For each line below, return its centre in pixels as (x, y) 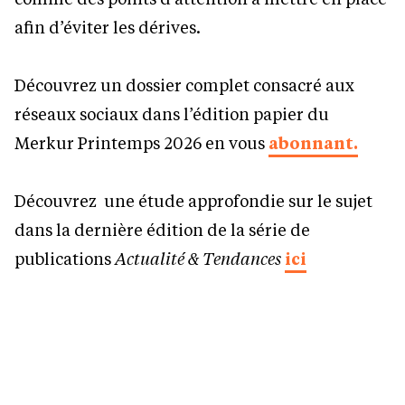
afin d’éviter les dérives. (108, 27)
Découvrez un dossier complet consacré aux (184, 85)
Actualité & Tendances (200, 258)
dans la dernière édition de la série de (162, 229)
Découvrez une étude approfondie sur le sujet (193, 200)
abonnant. (313, 142)
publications (65, 258)
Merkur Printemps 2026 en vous (141, 142)
